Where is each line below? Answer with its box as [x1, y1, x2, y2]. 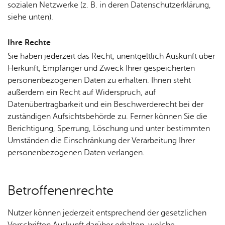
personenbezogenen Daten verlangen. [8, 148, 145, 157]
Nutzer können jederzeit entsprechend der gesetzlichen [8, 208, 206, 217]
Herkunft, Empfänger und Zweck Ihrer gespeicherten [8, 64, 195, 73]
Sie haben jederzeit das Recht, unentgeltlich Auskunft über [8, 52, 215, 61]
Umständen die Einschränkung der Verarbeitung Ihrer [8, 136, 195, 145]
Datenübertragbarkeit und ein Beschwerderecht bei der [8, 100, 203, 109]
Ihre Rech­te [8, 38, 51, 47]
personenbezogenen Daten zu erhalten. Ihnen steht [8, 76, 191, 85]
